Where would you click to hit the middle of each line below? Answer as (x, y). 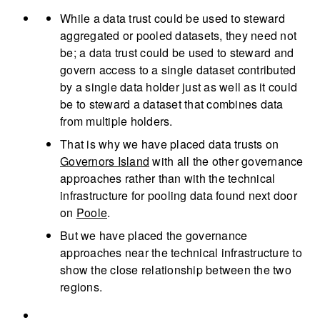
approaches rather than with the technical (168, 179)
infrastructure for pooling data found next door (179, 196)
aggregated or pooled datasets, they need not (178, 36)
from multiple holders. (116, 121)
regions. (81, 287)
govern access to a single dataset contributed (178, 70)
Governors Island (105, 161)
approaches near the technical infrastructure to (181, 253)
